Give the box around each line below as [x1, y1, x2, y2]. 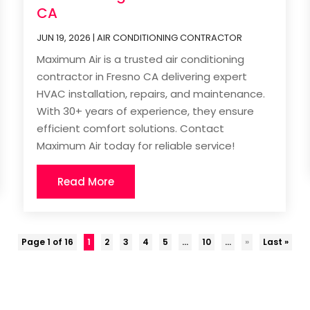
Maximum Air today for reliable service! [37, 138, 235, 154]
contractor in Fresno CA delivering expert [37, 69, 248, 84]
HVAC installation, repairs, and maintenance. [37, 86, 266, 102]
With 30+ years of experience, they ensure [37, 104, 255, 119]
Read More [57, 174, 115, 190]
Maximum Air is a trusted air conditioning [37, 52, 245, 67]
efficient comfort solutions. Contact [37, 121, 225, 136]
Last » [263, 236, 289, 248]
